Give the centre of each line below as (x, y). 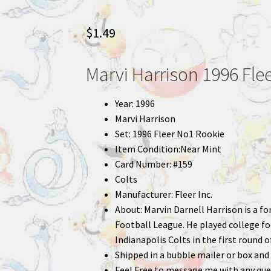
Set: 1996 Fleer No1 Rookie (169, 133)
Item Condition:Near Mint (168, 149)
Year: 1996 (135, 103)
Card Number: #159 (153, 164)
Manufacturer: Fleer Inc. (163, 194)
